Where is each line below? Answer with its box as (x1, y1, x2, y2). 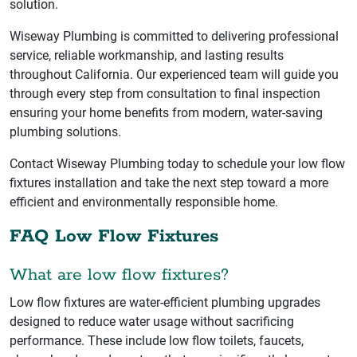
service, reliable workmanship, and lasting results (10, 47, 284, 63)
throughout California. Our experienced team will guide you (10, 66, 339, 82)
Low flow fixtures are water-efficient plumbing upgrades (10, 294, 320, 310)
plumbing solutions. (10, 124, 121, 139)
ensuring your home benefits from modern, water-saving (10, 104, 323, 120)
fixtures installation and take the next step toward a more (10, 175, 328, 190)
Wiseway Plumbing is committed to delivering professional (10, 28, 339, 44)
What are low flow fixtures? (10, 264, 229, 286)
